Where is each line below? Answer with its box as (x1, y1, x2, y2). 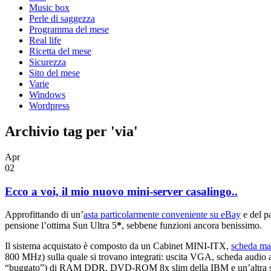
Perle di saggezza (29, 13, 95, 24)
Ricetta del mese (29, 46, 91, 56)
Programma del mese (29, 24, 109, 34)
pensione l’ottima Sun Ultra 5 (5, 220, 117, 231)
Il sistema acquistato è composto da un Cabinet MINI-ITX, (5, 241, 231, 252)
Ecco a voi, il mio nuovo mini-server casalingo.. (5, 184, 238, 198)
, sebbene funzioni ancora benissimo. (122, 220, 262, 231)
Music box (29, 2, 70, 13)
